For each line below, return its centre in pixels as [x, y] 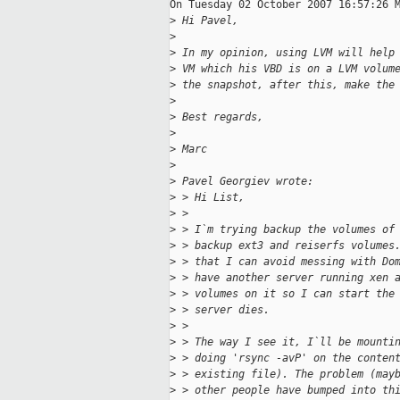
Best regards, [220, 117]
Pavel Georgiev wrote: [245, 182]
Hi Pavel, [207, 21]
